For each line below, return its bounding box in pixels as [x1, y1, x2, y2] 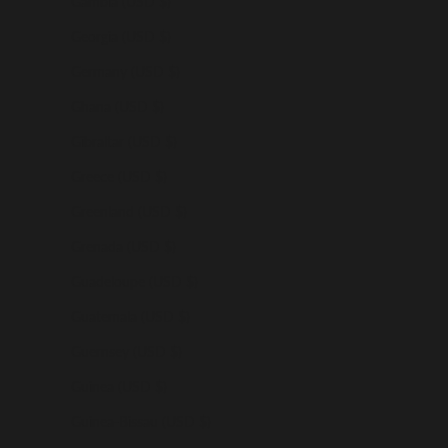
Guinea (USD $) [71, 377, 167, 395]
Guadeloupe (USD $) [71, 272, 198, 290]
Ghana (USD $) [71, 97, 164, 115]
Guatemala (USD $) [71, 307, 190, 325]
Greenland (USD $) [71, 202, 187, 220]
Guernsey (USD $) [71, 342, 182, 360]
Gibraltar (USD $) [71, 132, 177, 150]
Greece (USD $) [71, 167, 167, 185]
